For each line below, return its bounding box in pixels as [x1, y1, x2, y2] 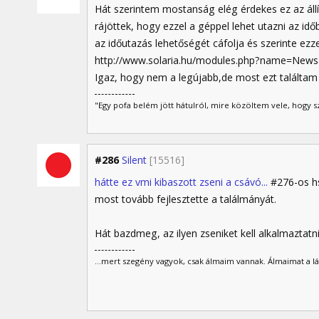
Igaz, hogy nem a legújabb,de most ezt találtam [95, 70, 318, 85]
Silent [122, 153, 147, 167]
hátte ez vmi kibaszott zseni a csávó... [95, 175, 268, 189]
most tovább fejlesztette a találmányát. [95, 192, 276, 206]
